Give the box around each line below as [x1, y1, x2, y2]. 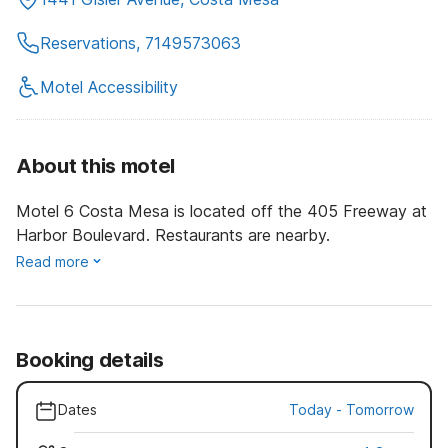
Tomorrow [346, 401, 414, 419]
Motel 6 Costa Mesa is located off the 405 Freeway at [16, 201, 427, 222]
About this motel [16, 154, 176, 179]
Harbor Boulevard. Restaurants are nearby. [16, 225, 330, 246]
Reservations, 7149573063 [40, 33, 241, 54]
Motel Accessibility [40, 77, 178, 98]
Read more [16, 253, 89, 271]
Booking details [16, 348, 164, 373]
